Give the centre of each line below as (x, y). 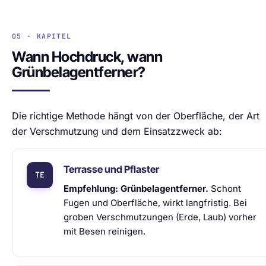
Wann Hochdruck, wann (87, 57)
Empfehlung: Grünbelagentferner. (136, 189)
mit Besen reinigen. (104, 231)
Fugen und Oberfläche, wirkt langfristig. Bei (155, 203)
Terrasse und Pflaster (111, 169)
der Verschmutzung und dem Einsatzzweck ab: (117, 131)
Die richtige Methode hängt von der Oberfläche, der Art (136, 116)
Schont (225, 189)
